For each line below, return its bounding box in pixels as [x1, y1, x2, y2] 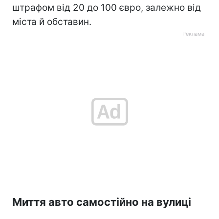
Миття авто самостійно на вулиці [12, 195, 191, 208]
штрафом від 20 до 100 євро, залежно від [12, 1, 201, 13]
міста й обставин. [12, 16, 91, 27]
